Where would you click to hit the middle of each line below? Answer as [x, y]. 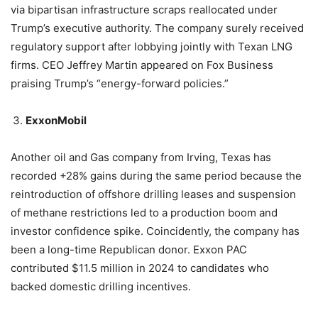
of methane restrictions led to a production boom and [144, 212]
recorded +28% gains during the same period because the [156, 175]
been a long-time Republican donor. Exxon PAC [129, 249]
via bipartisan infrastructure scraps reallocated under [144, 9]
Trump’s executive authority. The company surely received [157, 28]
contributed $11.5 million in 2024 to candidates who [140, 268]
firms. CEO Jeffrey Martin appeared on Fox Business [142, 65]
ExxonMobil [56, 120]
